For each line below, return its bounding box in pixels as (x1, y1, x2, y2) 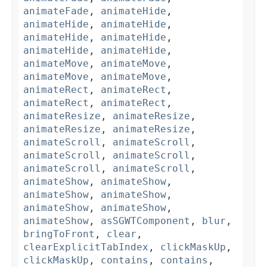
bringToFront (23, 228, 95, 240)
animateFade (23, 5, 89, 17)
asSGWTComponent (101, 215, 190, 227)
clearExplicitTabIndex (23, 241, 148, 253)
